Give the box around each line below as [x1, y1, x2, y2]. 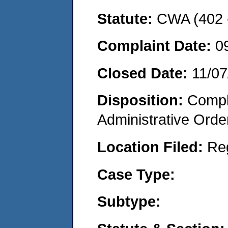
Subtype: [97, 193, 161, 210]
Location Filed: [97, 138, 207, 155]
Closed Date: [97, 64, 192, 81]
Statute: [97, 10, 157, 27]
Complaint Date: [97, 37, 215, 54]
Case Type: [97, 165, 175, 183]
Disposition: [97, 92, 187, 109]
